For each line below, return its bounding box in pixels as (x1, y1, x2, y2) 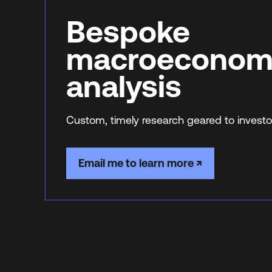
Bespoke (66, 14, 190, 49)
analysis (66, 69, 182, 104)
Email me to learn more (78, 157, 194, 169)
